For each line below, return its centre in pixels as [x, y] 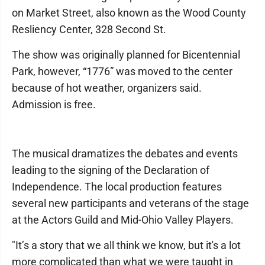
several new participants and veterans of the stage [130, 203]
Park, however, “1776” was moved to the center [122, 71]
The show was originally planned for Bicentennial [126, 55]
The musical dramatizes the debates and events [125, 153]
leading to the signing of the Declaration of [111, 170]
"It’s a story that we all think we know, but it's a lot [126, 245]
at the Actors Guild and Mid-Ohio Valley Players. [123, 220]
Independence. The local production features [117, 187]
